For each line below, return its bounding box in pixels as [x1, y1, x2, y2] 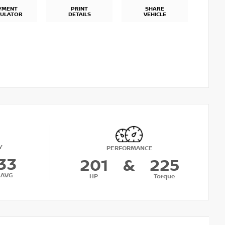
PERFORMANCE [106, 144, 153, 152]
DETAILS [68, 11, 91, 19]
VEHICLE [143, 11, 166, 19]
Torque [154, 172, 175, 180]
